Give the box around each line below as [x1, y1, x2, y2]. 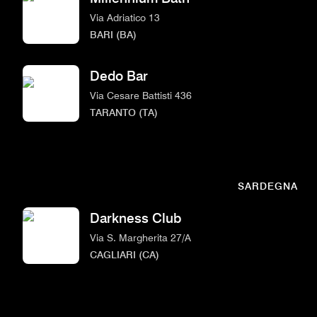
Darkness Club [90, 209, 181, 226]
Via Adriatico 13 [90, 11, 160, 23]
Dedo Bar [90, 67, 148, 84]
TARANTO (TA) [90, 105, 158, 118]
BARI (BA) [90, 28, 137, 40]
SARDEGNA [238, 180, 298, 192]
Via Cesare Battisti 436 [90, 88, 192, 101]
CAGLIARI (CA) [90, 248, 159, 260]
